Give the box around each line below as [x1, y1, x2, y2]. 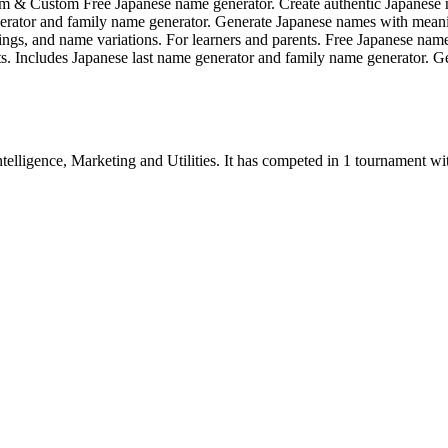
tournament [355, 151, 426, 169]
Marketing [71, 151, 136, 169]
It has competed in [220, 151, 343, 169]
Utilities [167, 151, 216, 169]
